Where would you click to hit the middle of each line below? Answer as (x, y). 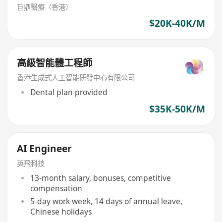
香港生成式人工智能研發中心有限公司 (76, 78)
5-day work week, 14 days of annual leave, (106, 201)
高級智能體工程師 (55, 63)
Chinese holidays (61, 211)
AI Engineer (45, 149)
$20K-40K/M (177, 23)
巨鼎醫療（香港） (45, 7)
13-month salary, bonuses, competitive (100, 178)
